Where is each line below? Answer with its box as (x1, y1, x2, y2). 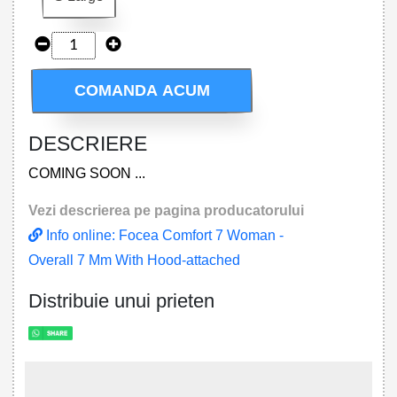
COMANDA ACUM (74, 82, 210, 100)
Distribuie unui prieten (27, 289, 214, 312)
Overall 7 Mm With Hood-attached (27, 252, 240, 268)
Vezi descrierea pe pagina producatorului (27, 202, 304, 218)
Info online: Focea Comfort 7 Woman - (42, 227, 284, 243)
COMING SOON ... (27, 165, 145, 181)
